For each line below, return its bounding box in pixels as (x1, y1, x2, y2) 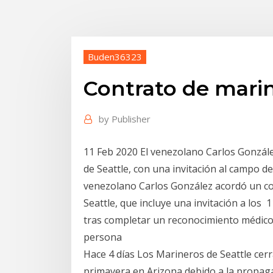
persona (83, 230, 124, 244)
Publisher (112, 113, 151, 126)
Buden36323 (88, 50, 142, 63)
